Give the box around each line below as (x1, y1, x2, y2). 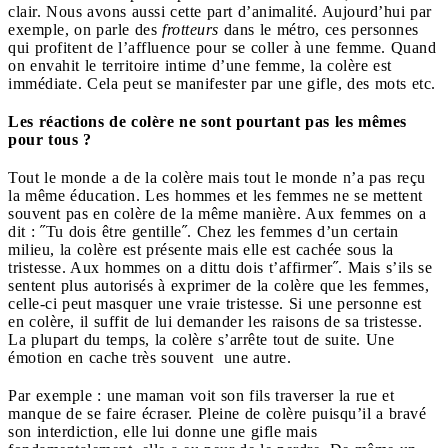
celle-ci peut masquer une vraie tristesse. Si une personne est (8, 294, 422, 312)
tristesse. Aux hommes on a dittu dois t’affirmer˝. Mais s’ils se (8, 258, 432, 276)
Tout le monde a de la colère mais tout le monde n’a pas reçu (8, 168, 426, 186)
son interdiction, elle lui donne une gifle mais (8, 422, 317, 440)
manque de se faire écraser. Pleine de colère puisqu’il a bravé (8, 404, 426, 422)
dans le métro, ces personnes (218, 20, 419, 38)
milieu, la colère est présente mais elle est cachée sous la (8, 240, 394, 258)
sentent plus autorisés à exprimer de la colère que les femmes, (8, 276, 429, 294)
